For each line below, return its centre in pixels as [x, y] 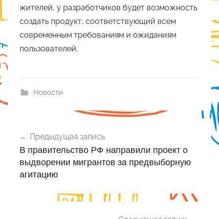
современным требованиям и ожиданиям [98, 35]
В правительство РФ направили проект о [104, 150]
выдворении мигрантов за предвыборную [105, 162]
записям [34, 162]
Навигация [41, 126]
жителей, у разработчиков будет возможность [109, 7]
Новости [48, 92]
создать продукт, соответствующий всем [98, 21]
